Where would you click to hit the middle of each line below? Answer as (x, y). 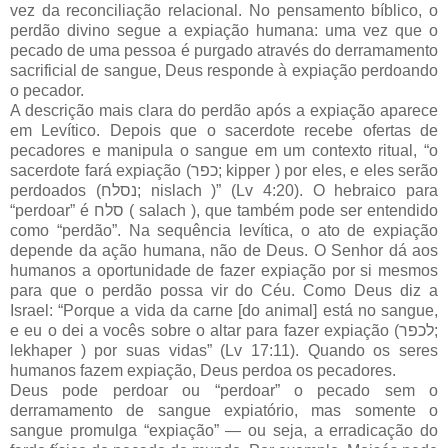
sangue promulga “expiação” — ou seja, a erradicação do (224, 430)
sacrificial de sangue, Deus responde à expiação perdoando (224, 70)
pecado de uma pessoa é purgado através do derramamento (224, 50)
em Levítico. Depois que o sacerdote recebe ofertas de (224, 130)
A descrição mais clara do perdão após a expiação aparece (224, 110)
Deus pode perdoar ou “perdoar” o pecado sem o (224, 390)
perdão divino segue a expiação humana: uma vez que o (224, 30)
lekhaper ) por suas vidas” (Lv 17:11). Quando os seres (224, 350)
